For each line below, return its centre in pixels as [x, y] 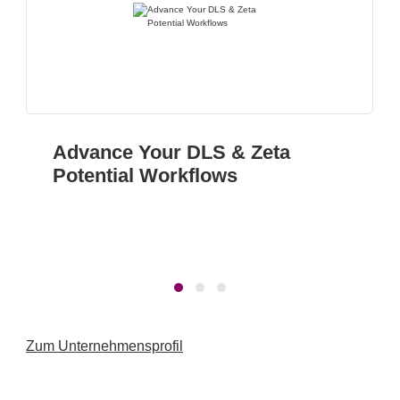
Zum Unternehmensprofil [104, 346]
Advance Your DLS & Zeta [171, 152]
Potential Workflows [145, 175]
